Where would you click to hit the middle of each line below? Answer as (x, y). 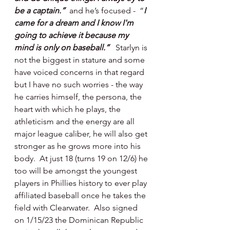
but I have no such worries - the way (80, 84)
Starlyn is (132, 47)
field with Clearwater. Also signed (77, 208)
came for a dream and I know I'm (75, 23)
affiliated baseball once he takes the (81, 195)
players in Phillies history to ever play (82, 183)
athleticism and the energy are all (75, 121)
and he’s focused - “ (107, 11)
